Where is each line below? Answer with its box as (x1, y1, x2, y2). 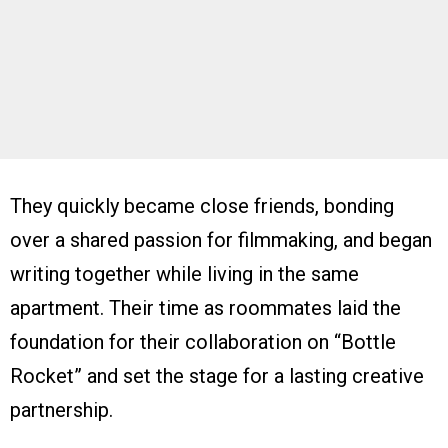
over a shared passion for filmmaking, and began (10, 227, 432, 252)
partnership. (10, 397, 113, 422)
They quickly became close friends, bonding (10, 193, 394, 218)
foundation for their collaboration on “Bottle (10, 329, 396, 354)
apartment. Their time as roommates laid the (10, 295, 401, 320)
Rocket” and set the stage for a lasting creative (10, 363, 424, 388)
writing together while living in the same (10, 261, 359, 286)
